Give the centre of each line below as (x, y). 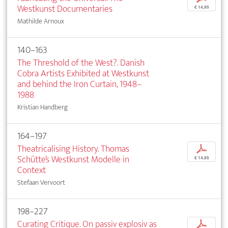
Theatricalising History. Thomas (73, 149)
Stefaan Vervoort (41, 182)
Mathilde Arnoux (41, 21)
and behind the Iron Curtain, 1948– (79, 84)
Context (32, 170)
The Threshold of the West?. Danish (81, 63)
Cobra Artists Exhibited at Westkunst (83, 73)
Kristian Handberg (42, 107)
